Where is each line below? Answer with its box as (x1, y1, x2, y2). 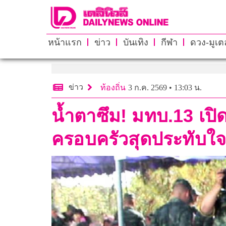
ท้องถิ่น (100, 83, 126, 92)
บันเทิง (123, 37, 148, 47)
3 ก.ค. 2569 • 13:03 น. (128, 83, 202, 92)
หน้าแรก (47, 37, 82, 47)
